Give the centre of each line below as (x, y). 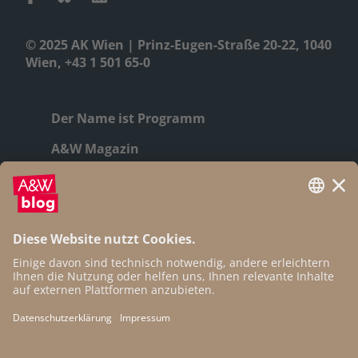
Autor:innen (90, 235)
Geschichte (86, 179)
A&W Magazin (95, 149)
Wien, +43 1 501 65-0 (88, 63)
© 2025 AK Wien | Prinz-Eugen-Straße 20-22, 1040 (179, 45)
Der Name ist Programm (128, 119)
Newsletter (86, 266)
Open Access (91, 296)
